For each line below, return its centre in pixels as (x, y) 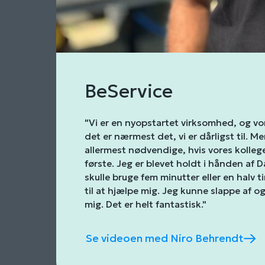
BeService (129, 91)
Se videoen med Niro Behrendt (165, 239)
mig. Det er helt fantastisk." (146, 204)
